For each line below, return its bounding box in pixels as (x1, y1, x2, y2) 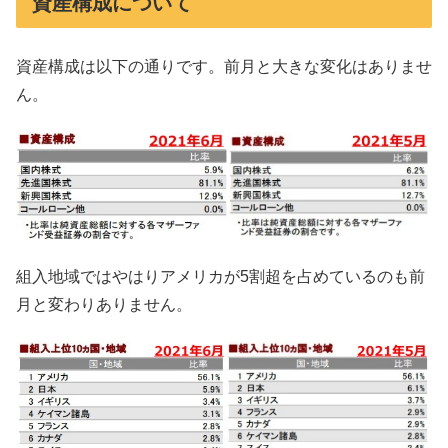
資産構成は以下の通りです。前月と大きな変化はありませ (16, 58, 432, 76)
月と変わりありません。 (16, 295, 192, 313)
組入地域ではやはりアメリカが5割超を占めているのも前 (16, 267, 425, 285)
